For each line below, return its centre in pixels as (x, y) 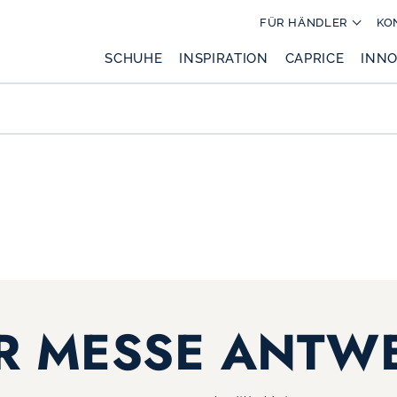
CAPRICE (315, 58)
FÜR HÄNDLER (304, 23)
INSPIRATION (224, 58)
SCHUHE (134, 58)
